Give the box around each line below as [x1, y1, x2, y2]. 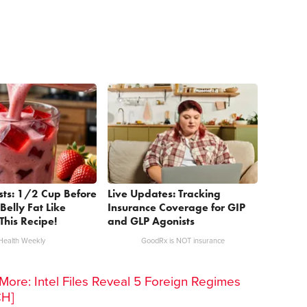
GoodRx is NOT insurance [140, 236, 225, 245]
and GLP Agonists [108, 213, 195, 228]
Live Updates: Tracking [108, 186, 221, 201]
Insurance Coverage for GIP [108, 199, 246, 214]
